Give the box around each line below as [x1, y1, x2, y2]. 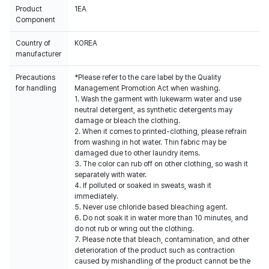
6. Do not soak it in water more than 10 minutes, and [74, 214, 248, 222]
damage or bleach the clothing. [74, 116, 180, 125]
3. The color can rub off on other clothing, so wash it [74, 160, 248, 168]
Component [16, 16, 55, 24]
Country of [16, 39, 50, 47]
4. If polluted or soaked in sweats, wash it [74, 181, 211, 190]
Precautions [16, 73, 55, 82]
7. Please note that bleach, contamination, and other [74, 235, 249, 244]
